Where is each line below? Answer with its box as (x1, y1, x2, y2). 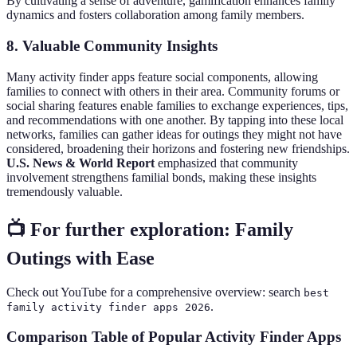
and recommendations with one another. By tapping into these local (6, 112, 343, 127)
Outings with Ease (6, 247, 155, 269)
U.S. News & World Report (6, 155, 155, 170)
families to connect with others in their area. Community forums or (6, 84, 339, 98)
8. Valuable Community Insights (6, 37, 218, 55)
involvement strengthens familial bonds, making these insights (6, 170, 316, 184)
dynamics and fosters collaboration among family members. (6, 8, 304, 22)
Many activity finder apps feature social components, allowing (6, 69, 318, 84)
